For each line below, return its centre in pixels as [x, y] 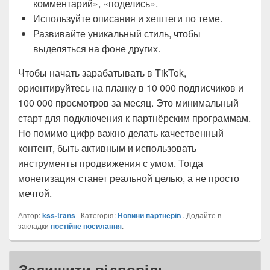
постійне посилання [86, 226]
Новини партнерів [149, 215]
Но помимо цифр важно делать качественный [121, 133]
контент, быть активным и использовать [107, 148]
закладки [34, 226]
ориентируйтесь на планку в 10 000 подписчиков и [131, 88]
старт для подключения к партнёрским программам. [134, 118]
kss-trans [59, 215]
